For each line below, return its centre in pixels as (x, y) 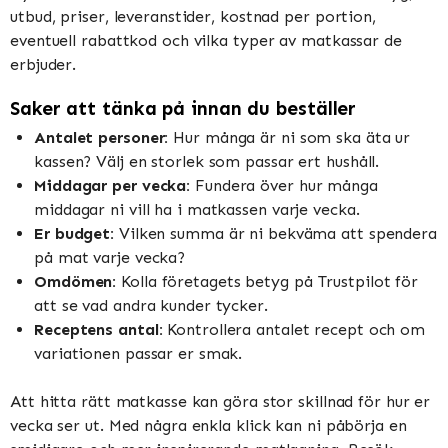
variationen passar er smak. (138, 353)
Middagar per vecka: (112, 185)
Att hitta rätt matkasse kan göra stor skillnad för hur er (220, 401)
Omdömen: (75, 281)
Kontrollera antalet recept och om (294, 329)
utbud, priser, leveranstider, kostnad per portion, (193, 17)
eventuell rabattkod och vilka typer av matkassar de (206, 41)
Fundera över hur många (284, 185)
